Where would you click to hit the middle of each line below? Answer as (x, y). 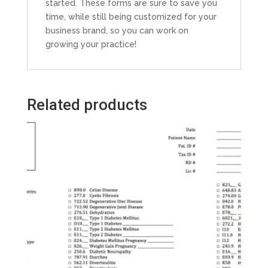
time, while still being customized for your (131, 16)
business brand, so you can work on (117, 30)
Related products (87, 104)
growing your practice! (91, 44)
